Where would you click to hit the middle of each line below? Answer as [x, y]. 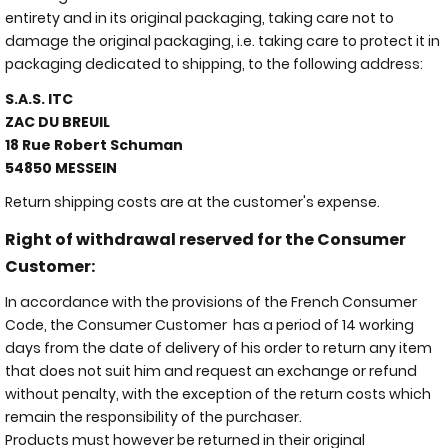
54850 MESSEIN [61, 167]
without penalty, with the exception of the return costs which [218, 394]
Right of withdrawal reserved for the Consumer [205, 239]
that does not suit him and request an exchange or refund [211, 371]
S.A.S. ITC [39, 98]
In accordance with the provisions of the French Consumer [211, 302]
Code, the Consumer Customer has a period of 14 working [209, 325]
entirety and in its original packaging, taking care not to [199, 18]
